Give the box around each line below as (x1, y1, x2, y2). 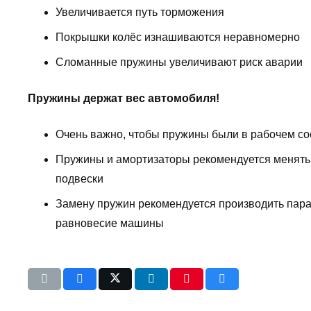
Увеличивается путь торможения (56, 6, 224, 19)
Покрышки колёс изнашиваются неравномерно (56, 31, 300, 44)
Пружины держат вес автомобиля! (28, 92, 219, 105)
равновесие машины (56, 217, 164, 230)
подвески (56, 173, 103, 185)
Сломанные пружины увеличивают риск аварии (56, 56, 303, 69)
